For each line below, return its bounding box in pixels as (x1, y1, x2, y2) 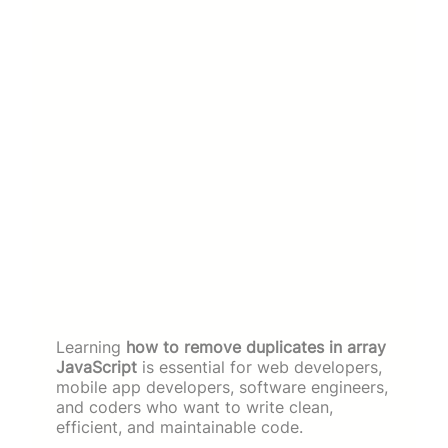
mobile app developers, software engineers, (56, 376, 388, 397)
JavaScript (56, 356, 137, 377)
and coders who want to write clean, (56, 396, 333, 417)
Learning (56, 336, 126, 357)
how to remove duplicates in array (126, 336, 386, 357)
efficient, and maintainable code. (56, 416, 303, 437)
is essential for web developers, (137, 356, 382, 377)
